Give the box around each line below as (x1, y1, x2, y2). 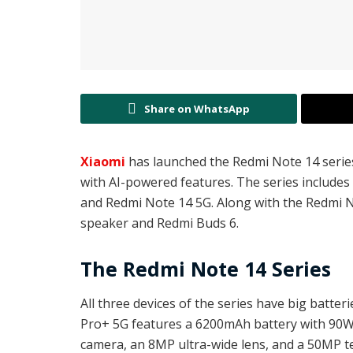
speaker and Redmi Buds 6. (80, 214, 242, 232)
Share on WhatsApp (143, 102, 250, 117)
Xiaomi (80, 153, 125, 171)
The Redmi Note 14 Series (80, 255, 331, 283)
